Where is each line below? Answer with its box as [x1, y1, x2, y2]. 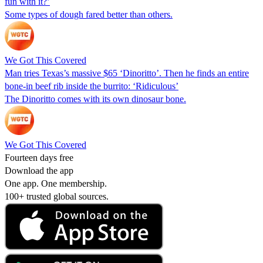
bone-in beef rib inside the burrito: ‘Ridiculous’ [5, 80, 178, 91]
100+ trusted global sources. [5, 191, 109, 201]
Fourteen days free [5, 152, 73, 163]
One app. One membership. [5, 178, 107, 188]
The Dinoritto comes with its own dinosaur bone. [5, 93, 186, 104]
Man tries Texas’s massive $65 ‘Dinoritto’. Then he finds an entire [5, 68, 249, 78]
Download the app [5, 165, 73, 176]
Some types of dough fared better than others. [5, 9, 173, 19]
